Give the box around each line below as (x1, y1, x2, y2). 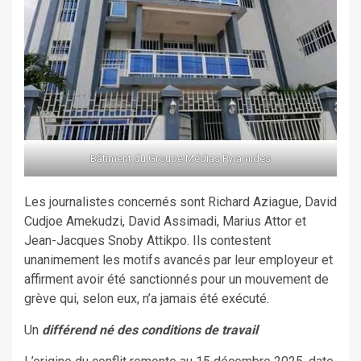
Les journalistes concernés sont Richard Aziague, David (24, 193, 337, 210)
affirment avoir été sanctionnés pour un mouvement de (24, 271, 329, 287)
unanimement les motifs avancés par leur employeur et (24, 251, 333, 268)
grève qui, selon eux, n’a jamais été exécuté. (24, 290, 269, 306)
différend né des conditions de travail (39, 322, 258, 338)
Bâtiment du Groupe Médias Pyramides (90, 151, 271, 164)
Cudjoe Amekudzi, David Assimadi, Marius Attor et (24, 213, 306, 229)
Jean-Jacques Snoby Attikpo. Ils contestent (24, 232, 271, 248)
